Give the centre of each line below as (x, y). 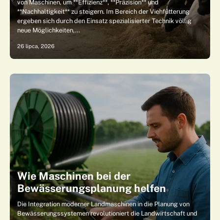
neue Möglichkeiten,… (49, 30)
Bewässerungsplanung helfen (92, 188)
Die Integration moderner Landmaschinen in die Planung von (103, 204)
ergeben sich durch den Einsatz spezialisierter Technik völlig (104, 21)
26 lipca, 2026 (36, 46)
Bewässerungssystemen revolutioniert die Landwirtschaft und (107, 213)
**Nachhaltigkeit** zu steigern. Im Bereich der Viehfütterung (103, 12)
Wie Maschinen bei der (74, 176)
